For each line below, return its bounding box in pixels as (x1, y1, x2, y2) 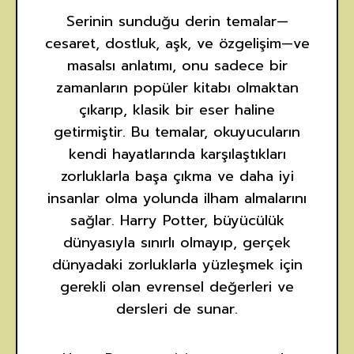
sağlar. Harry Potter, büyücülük (70, 209, 284, 232)
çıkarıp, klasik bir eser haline (79, 98, 275, 121)
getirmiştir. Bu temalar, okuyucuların (54, 120, 300, 143)
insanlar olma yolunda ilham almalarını (47, 186, 307, 209)
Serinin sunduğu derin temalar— (66, 9, 288, 32)
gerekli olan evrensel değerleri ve (60, 275, 294, 298)
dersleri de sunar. (116, 297, 238, 320)
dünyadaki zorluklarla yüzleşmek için (51, 253, 303, 276)
